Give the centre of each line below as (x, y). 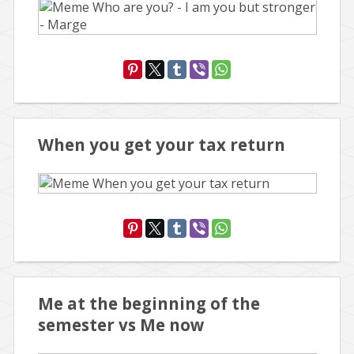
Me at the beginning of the (149, 303)
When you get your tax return (162, 145)
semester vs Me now (121, 325)
